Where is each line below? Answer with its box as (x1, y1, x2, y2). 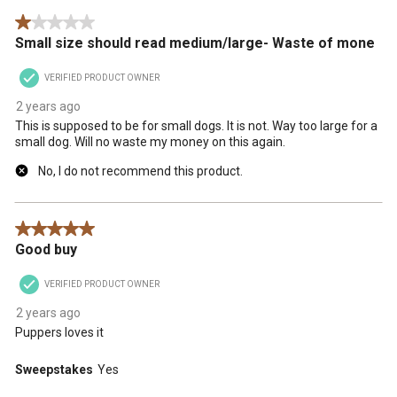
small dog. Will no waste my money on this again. (15, 134, 285, 149)
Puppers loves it (15, 324, 104, 339)
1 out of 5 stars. (15, 15, 102, 30)
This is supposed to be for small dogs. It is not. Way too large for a (15, 118, 378, 133)
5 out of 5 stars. (15, 222, 102, 237)
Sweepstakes (15, 362, 93, 377)
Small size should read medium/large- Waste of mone (15, 34, 375, 51)
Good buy (15, 240, 77, 258)
